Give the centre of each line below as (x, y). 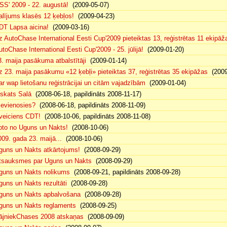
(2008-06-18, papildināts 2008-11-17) (86, 94)
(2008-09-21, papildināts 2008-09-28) (125, 172)
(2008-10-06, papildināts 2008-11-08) (96, 116)
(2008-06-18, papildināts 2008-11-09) (90, 105)
